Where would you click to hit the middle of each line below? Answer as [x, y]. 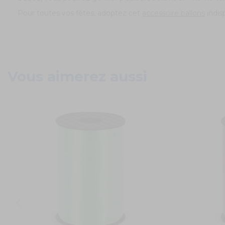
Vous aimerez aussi [77, 77]
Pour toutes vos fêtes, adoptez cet [80, 13]
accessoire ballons [174, 13]
